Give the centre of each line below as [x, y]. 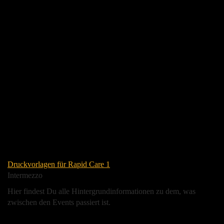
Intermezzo [25, 175]
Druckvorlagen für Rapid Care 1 [59, 164]
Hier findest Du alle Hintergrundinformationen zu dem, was [101, 191]
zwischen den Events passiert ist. [59, 202]
